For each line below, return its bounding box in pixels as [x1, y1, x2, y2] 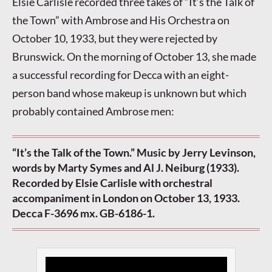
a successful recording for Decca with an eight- [12, 68, 229, 82]
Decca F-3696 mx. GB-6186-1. [12, 206, 155, 220]
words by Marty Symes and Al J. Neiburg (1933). [12, 161, 239, 175]
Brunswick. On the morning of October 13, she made [12, 50, 256, 64]
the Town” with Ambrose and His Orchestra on [12, 13, 229, 27]
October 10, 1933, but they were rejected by [12, 32, 217, 46]
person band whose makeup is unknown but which [12, 86, 246, 100]
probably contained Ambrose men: [12, 104, 174, 118]
